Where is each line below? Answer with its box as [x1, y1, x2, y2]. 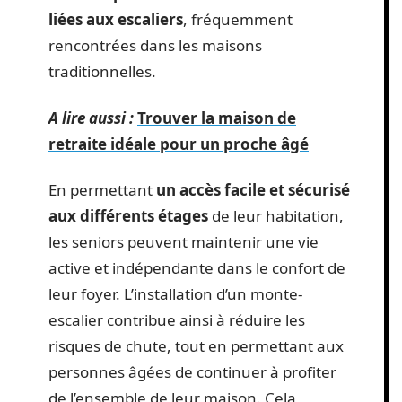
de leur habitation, [208, 205, 344, 227]
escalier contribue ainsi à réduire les [48, 310, 305, 331]
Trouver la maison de [137, 107, 296, 128]
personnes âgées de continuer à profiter [48, 362, 336, 383]
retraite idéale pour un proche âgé [48, 133, 309, 154]
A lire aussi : [48, 107, 134, 128]
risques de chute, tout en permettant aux [48, 336, 344, 357]
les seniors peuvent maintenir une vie [48, 232, 319, 253]
